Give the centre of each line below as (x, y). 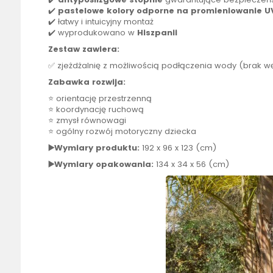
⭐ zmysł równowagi (87, 121)
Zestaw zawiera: (83, 49)
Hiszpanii (157, 33)
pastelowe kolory (96, 11)
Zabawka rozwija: (87, 82)
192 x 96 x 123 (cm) (178, 148)
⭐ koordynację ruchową (96, 110)
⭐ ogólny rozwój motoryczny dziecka (122, 132)
